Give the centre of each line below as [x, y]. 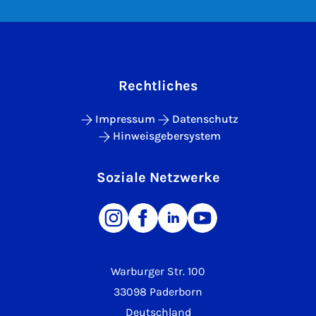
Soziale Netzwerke [158, 178]
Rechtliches [158, 86]
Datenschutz [205, 119]
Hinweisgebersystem [166, 136]
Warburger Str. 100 [158, 272]
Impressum [125, 119]
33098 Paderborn [158, 292]
